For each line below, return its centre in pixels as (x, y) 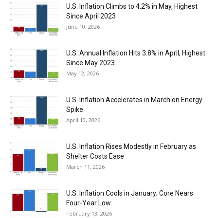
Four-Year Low (89, 203)
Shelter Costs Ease (95, 156)
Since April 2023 (91, 16)
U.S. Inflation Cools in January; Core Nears (130, 193)
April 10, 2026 (83, 120)
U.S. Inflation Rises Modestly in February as (131, 147)
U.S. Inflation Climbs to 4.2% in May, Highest (132, 7)
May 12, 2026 (82, 73)
